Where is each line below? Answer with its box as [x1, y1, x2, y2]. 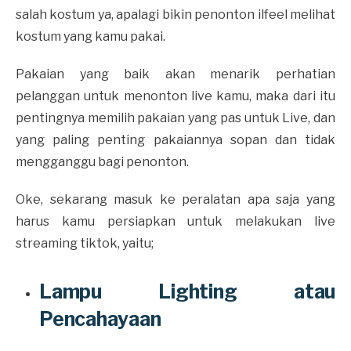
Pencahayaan [39, 306, 165, 331]
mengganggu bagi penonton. [16, 154, 191, 169]
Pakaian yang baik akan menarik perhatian [16, 66, 335, 81]
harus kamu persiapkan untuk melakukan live [16, 213, 335, 229]
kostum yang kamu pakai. [16, 28, 168, 44]
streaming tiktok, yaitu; [16, 235, 156, 251]
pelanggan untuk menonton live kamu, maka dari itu [16, 88, 335, 103]
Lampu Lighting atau [39, 279, 335, 303]
